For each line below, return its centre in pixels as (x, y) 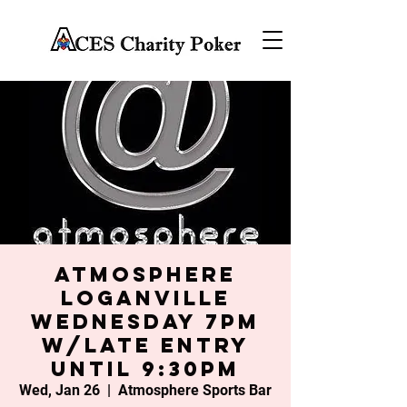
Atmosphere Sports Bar (195, 390)
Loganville (145, 298)
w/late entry (145, 345)
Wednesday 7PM (145, 322)
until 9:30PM (145, 369)
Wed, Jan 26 (60, 390)
